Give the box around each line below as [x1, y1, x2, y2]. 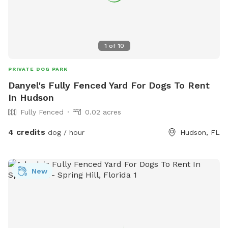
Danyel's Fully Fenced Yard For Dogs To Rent [8, 80, 210, 91]
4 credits [8, 127, 45, 137]
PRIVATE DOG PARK [8, 66, 68, 72]
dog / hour [45, 128, 84, 137]
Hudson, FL [180, 128, 220, 137]
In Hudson [8, 92, 54, 103]
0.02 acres [85, 108, 121, 117]
